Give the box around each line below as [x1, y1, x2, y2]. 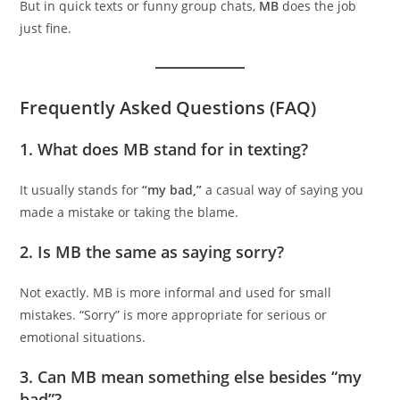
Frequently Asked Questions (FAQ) [20, 95, 317, 120]
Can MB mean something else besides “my [37, 365, 362, 387]
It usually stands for [20, 180, 143, 198]
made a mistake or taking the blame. [20, 203, 239, 221]
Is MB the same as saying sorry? [37, 240, 285, 262]
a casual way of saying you [202, 180, 364, 198]
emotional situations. [20, 328, 146, 346]
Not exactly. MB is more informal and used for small [20, 283, 332, 301]
